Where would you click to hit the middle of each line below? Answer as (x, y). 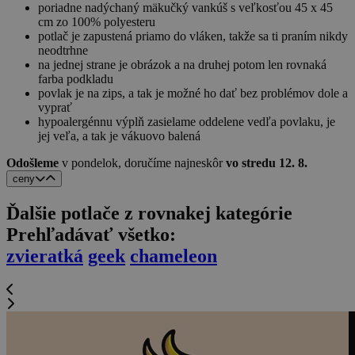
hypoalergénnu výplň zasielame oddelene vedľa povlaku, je (187, 122)
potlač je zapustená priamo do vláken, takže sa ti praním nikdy (193, 36)
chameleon (174, 256)
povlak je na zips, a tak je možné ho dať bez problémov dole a (193, 94)
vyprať (55, 108)
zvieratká (45, 256)
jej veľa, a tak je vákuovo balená (119, 136)
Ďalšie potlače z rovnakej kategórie (149, 214)
